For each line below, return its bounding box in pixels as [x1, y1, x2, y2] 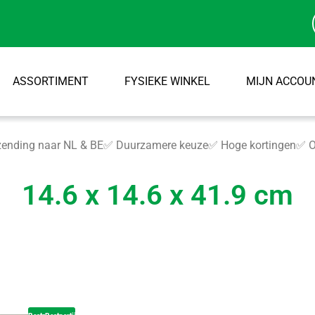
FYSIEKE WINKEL [124, 75, 210, 88]
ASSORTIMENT [12, 75, 89, 88]
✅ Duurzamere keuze [103, 139, 209, 152]
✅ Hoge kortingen [208, 139, 297, 152]
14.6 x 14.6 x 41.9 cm [22, 179, 293, 212]
